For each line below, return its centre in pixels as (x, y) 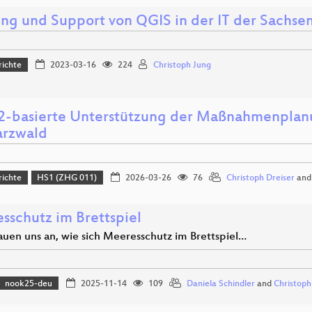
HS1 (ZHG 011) (67, 179)
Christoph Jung (182, 66)
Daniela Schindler (220, 284)
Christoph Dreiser (260, 179)
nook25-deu (29, 284)
